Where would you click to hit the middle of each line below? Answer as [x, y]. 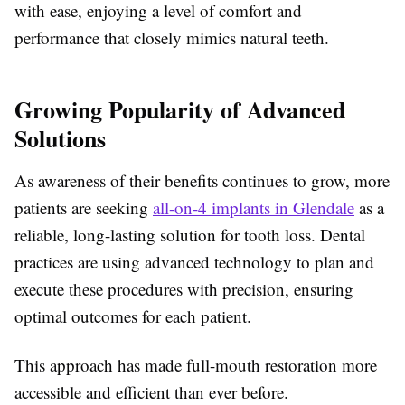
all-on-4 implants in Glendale [254, 207]
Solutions [60, 138]
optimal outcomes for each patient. [133, 316]
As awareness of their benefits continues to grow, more [202, 180]
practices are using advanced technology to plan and [194, 262]
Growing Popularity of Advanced [180, 109]
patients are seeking [81, 207]
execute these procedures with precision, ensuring [184, 289]
